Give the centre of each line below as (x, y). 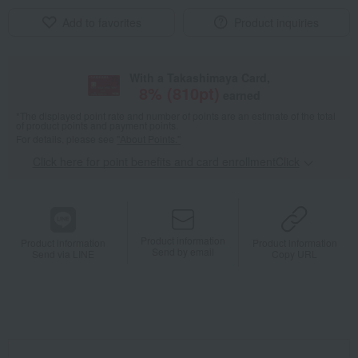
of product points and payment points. (97, 125)
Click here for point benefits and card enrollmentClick (166, 162)
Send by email (183, 251)
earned (241, 95)
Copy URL (295, 254)
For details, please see (66, 139)
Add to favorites (101, 23)
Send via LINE (64, 253)
